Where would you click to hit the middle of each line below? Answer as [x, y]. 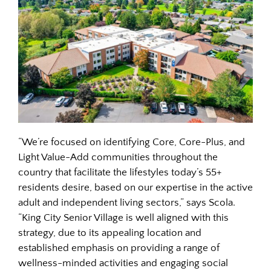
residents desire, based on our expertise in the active [135, 188]
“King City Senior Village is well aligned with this [123, 218]
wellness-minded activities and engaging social [123, 263]
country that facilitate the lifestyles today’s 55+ [120, 173]
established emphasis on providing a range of [119, 248]
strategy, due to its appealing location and [110, 233]
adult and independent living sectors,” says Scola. [127, 203]
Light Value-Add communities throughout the [118, 158]
